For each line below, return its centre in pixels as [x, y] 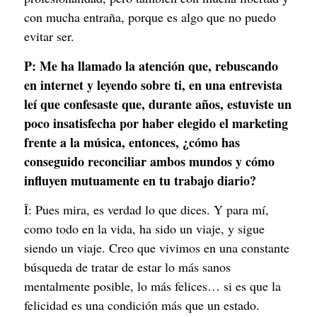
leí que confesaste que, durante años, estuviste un [158, 104]
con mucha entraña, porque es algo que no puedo [150, 17]
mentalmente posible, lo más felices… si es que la [152, 286]
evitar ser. [49, 36]
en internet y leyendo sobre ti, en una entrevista [153, 85]
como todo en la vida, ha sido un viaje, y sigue [144, 228]
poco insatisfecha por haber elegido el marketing [156, 123]
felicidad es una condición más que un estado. [142, 305]
